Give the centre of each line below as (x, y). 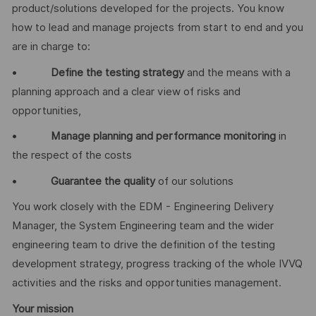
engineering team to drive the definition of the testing (143, 245)
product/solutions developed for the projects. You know (148, 9)
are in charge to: (51, 47)
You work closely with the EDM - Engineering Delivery (142, 207)
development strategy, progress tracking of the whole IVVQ (157, 264)
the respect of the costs (72, 156)
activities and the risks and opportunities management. (146, 283)
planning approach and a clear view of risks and (126, 91)
